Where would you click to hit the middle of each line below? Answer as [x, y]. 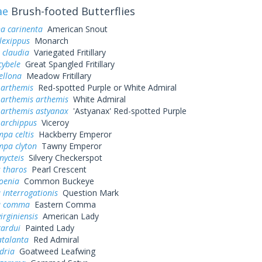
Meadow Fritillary [56, 76]
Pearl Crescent [56, 169]
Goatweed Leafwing [55, 251]
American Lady [68, 216]
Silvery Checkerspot [63, 158]
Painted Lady [47, 228]
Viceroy [53, 123]
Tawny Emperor [69, 146]
